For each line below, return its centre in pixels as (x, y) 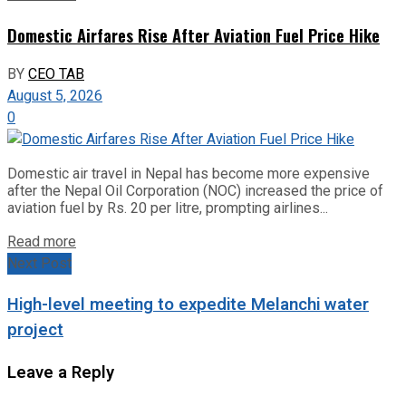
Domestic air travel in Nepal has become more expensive (188, 174)
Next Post (39, 264)
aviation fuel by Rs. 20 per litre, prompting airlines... (168, 208)
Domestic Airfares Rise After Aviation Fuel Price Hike (193, 34)
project (35, 330)
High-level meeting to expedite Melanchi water (188, 305)
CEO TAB (56, 75)
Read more (42, 242)
